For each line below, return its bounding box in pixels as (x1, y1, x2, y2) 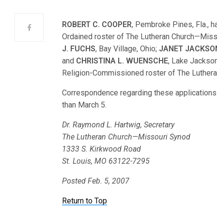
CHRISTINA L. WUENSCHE (76, 56, 169, 65)
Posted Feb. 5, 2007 (62, 176, 130, 186)
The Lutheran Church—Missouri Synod (62, 132, 191, 141)
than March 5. (62, 100, 107, 109)
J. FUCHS (62, 44, 96, 53)
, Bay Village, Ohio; (95, 44, 159, 53)
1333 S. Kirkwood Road (62, 144, 141, 154)
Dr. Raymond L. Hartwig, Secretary (62, 120, 175, 129)
